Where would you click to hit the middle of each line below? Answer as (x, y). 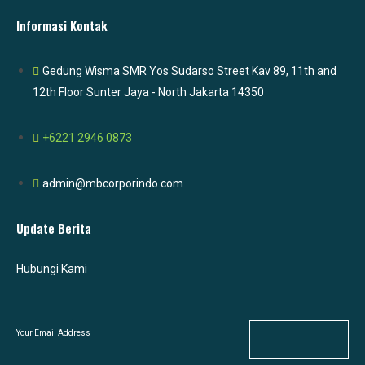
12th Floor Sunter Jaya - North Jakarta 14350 (148, 92)
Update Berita (54, 229)
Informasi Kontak (62, 26)
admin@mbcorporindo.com (113, 184)
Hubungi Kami (52, 269)
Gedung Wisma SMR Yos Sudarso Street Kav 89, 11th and (189, 71)
